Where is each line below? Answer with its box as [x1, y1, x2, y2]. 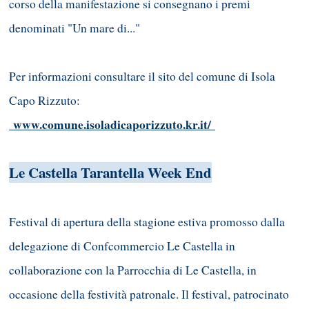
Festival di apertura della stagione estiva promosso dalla [9, 214, 285, 230]
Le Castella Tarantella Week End [9, 162, 212, 183]
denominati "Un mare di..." [9, 20, 140, 37]
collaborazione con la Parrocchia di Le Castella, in [9, 262, 257, 279]
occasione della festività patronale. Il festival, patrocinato [9, 286, 289, 303]
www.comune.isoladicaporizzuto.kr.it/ [9, 116, 215, 134]
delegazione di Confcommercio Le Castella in [9, 238, 235, 255]
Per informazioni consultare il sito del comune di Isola [9, 68, 275, 85]
